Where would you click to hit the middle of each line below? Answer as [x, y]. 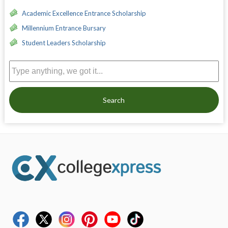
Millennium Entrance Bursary [64, 28]
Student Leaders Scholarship [64, 42]
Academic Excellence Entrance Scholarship [84, 13]
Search [114, 100]
